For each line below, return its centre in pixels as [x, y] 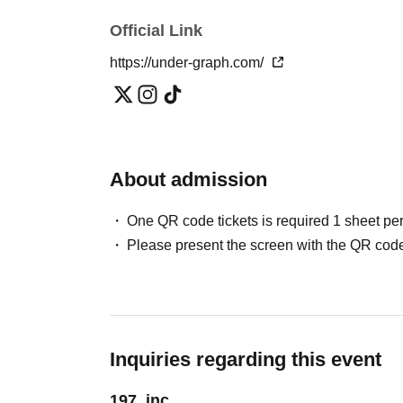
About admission [188, 179]
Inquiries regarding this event [246, 359]
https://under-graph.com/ [188, 63]
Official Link [156, 31]
